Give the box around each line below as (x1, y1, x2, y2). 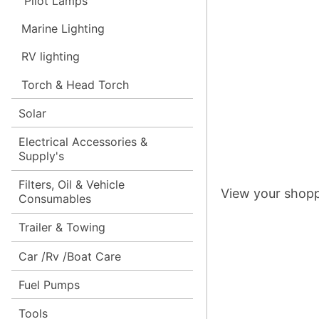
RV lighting (21, 49, 80, 64)
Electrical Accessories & (18, 134, 147, 149)
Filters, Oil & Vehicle (18, 177, 125, 192)
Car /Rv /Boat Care (18, 249, 121, 263)
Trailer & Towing (18, 220, 105, 235)
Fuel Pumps (18, 277, 80, 292)
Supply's (18, 148, 64, 163)
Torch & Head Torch (21, 77, 129, 92)
